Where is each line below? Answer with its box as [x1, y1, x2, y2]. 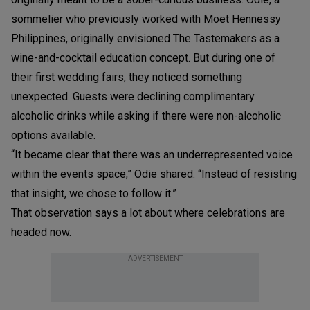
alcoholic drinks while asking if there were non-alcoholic [11, 109, 281, 122]
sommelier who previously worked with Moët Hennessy [11, 12, 281, 26]
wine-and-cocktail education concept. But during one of [11, 51, 275, 64]
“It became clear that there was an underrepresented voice [11, 147, 293, 161]
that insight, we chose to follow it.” [11, 186, 176, 200]
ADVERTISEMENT [127, 254, 183, 262]
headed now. [11, 225, 71, 239]
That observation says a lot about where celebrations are [11, 206, 285, 219]
